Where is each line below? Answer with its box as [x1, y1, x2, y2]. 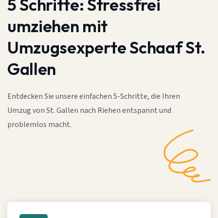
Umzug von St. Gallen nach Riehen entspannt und [7, 106, 171, 116]
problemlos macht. [7, 120, 72, 130]
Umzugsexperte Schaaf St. [7, 37, 205, 58]
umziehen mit [7, 16, 108, 36]
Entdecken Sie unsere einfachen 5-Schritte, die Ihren [7, 91, 180, 102]
